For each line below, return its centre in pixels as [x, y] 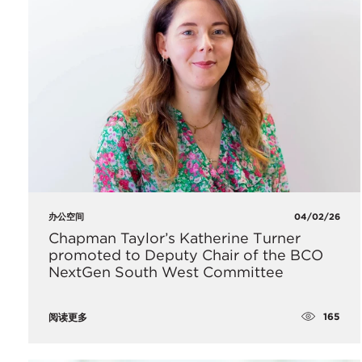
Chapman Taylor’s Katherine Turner [175, 238]
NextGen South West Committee [166, 271]
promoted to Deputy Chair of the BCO [186, 255]
